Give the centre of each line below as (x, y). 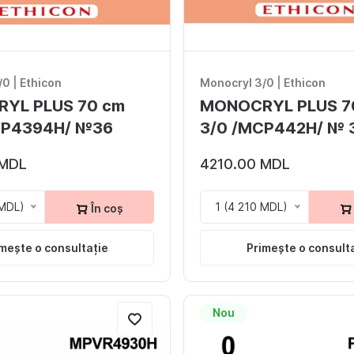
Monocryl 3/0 (237, 83)
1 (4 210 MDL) (251, 206)
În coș (106, 208)
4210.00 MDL (245, 164)
